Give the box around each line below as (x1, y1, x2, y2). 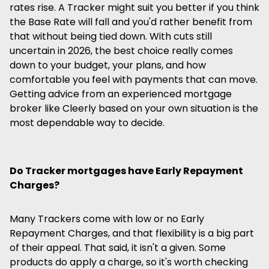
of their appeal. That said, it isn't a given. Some (10, 241, 226, 255)
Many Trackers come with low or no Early (10, 212, 204, 226)
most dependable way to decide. (10, 116, 165, 130)
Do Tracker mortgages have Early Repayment (10, 164, 243, 178)
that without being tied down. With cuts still (10, 29, 212, 43)
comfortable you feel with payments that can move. (10, 73, 258, 86)
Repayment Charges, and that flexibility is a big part (10, 226, 254, 240)
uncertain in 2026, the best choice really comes (10, 44, 233, 58)
